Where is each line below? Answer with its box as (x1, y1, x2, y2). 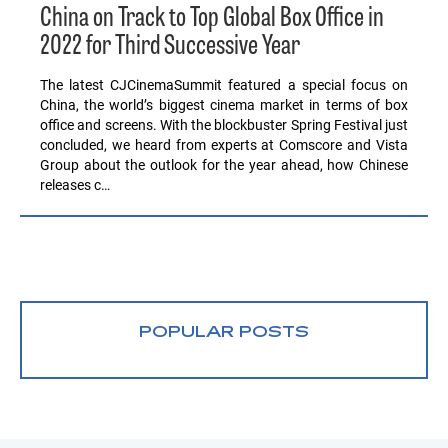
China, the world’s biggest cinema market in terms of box (40, 96, 408, 113)
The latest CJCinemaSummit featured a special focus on (40, 76, 408, 93)
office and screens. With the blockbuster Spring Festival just (40, 116, 408, 133)
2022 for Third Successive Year (40, 30, 300, 63)
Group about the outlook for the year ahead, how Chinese (40, 156, 408, 173)
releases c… (40, 176, 110, 193)
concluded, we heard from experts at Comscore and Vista (40, 136, 408, 153)
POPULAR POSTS (139, 323, 309, 342)
